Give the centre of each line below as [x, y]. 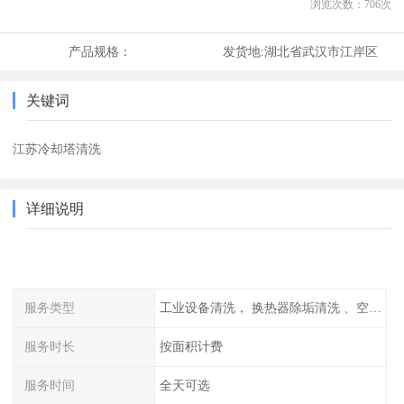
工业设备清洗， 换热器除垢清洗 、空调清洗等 [375, 308]
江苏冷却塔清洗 [57, 149]
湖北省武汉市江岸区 [321, 52]
